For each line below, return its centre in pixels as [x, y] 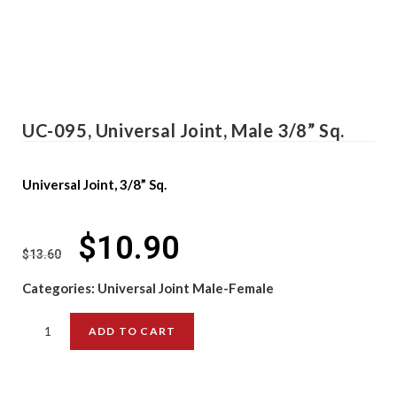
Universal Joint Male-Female [186, 288]
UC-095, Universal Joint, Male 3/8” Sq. [183, 130]
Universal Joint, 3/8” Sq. [94, 184]
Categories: [60, 288]
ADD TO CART [132, 331]
